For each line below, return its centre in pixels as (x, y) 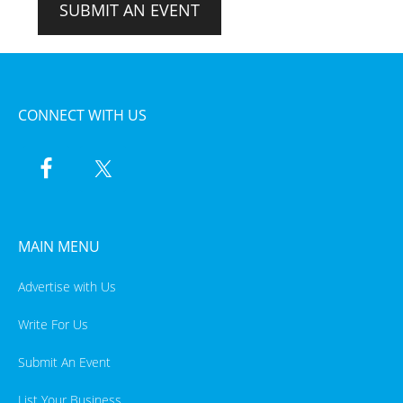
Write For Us (53, 324)
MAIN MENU (59, 246)
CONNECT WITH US (82, 115)
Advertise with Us (67, 286)
